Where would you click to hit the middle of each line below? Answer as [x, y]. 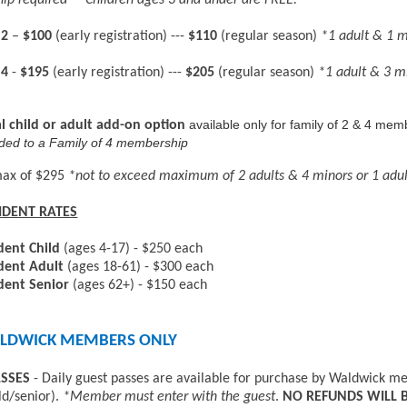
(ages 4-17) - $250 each [135, 249]
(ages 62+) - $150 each [140, 285]
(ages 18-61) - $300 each [141, 267]
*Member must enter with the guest [169, 397]
